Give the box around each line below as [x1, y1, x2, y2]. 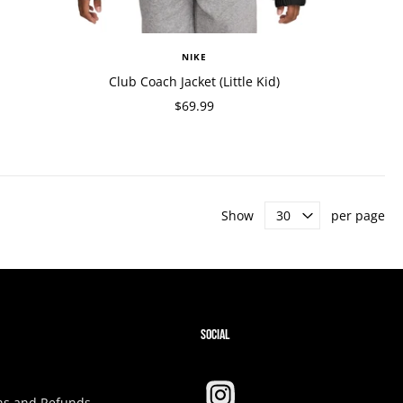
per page [331, 207, 385, 224]
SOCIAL [201, 327, 231, 344]
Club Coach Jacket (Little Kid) [109, 73, 280, 90]
